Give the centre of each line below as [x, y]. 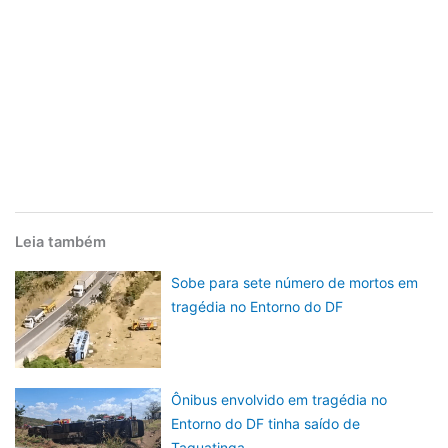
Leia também [60, 242]
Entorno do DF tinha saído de [266, 423]
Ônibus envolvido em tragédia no [279, 399]
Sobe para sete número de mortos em [295, 283]
